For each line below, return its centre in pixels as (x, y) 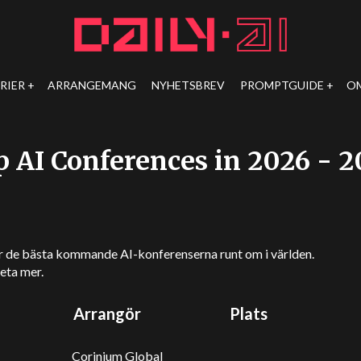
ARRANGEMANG (92, 85)
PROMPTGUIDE (282, 85)
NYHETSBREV (189, 85)
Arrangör (107, 313)
